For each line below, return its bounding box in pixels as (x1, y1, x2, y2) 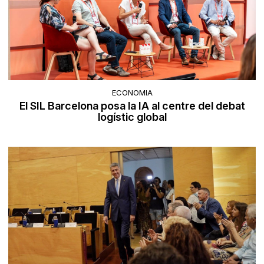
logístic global (97, 110, 167, 123)
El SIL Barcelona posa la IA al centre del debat (19, 99, 245, 112)
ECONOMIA (111, 87, 153, 97)
